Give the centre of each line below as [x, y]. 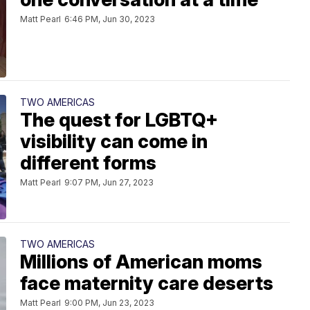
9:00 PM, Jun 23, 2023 [109, 303]
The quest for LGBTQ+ [119, 120]
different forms [88, 163]
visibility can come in [114, 142]
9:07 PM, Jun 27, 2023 [109, 183]
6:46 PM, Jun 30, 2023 [110, 19]
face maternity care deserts [147, 284]
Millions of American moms [141, 262]
